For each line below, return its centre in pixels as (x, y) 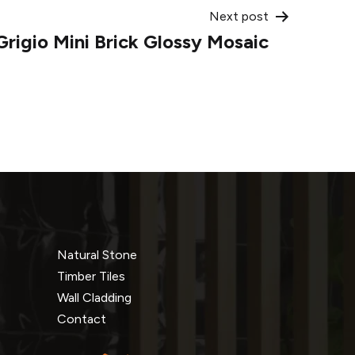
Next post (239, 16)
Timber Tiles (91, 276)
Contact (82, 319)
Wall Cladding (94, 297)
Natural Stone (97, 254)
